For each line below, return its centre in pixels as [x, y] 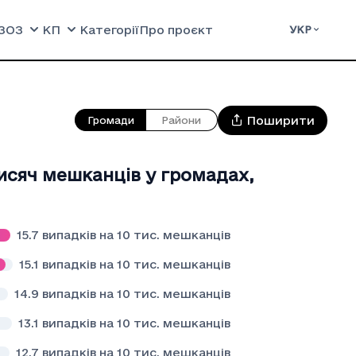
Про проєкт [176, 29]
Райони [182, 120]
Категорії [110, 29]
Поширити [280, 120]
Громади [110, 120]
